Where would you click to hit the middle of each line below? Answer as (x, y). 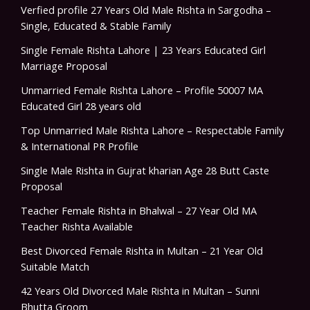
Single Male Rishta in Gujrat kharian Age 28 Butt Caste (145, 171)
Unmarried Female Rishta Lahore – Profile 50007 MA (142, 90)
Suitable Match (55, 267)
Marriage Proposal (64, 66)
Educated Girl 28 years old (81, 106)
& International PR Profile (80, 146)
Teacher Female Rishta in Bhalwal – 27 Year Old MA (139, 211)
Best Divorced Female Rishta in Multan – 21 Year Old (142, 251)
